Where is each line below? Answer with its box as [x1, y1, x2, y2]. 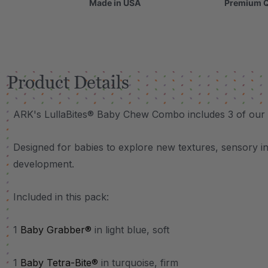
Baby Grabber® [20, 224, 92, 236]
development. [13, 158, 74, 170]
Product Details [7, 72, 129, 93]
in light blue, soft [92, 224, 169, 236]
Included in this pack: [13, 191, 109, 203]
